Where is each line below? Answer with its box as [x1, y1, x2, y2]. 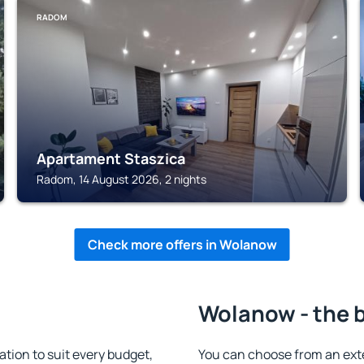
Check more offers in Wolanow [87, 236, 277, 253]
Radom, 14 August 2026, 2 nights [37, 171, 207, 187]
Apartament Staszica [37, 149, 186, 168]
